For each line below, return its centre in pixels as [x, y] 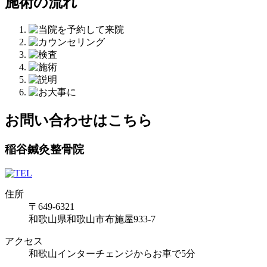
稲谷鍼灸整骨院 [44, 149]
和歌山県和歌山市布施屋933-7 [92, 219]
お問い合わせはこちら [79, 120]
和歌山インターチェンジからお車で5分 [112, 254]
